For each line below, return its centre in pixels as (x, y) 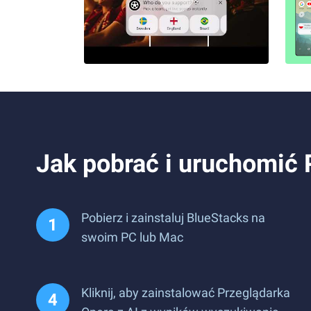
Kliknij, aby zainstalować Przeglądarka (186, 293)
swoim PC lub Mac (132, 237)
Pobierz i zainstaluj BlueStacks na (173, 218)
